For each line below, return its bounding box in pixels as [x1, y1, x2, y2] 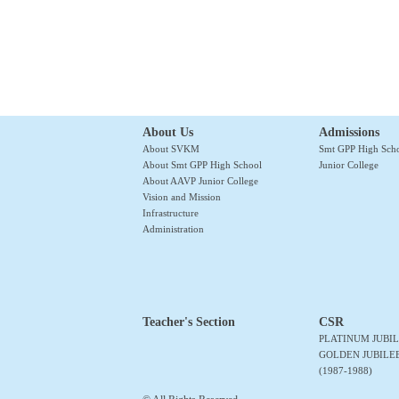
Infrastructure [142, 208, 199, 219]
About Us [142, 126, 193, 140]
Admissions [319, 126, 379, 140]
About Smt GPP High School [142, 159, 262, 171]
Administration [142, 224, 204, 235]
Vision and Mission [142, 191, 221, 203]
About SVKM [142, 143, 199, 155]
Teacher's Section [142, 315, 235, 330]
